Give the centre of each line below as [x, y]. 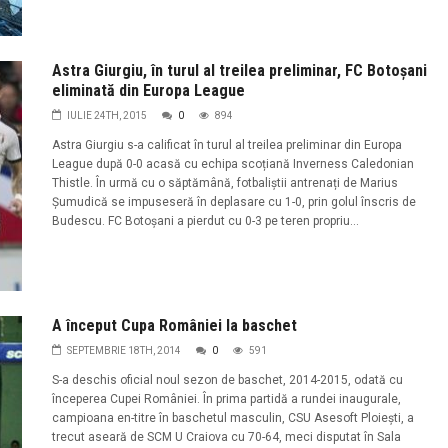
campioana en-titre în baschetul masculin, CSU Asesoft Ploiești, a [232, 418]
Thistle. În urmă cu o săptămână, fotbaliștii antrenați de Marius [224, 182]
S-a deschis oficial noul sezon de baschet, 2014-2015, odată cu [227, 380]
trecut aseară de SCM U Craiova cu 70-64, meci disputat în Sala [226, 437]
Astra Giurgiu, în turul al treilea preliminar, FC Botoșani [239, 70]
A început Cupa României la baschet [174, 326]
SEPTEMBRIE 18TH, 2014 [123, 351]
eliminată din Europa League [148, 90]
